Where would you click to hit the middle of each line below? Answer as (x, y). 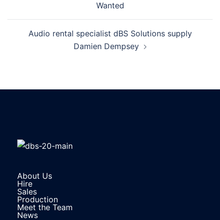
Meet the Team (45, 207)
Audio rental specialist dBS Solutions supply (110, 34)
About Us (35, 176)
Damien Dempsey (106, 46)
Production (38, 199)
